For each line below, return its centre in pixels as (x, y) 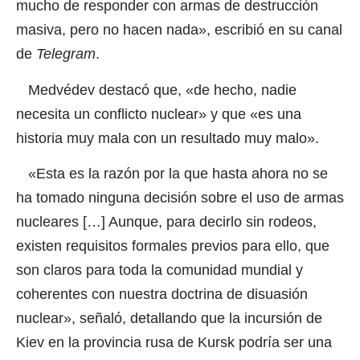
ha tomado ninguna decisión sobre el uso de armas (180, 198)
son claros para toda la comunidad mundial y (160, 270)
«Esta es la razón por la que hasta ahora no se (172, 174)
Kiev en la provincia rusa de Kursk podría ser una (174, 343)
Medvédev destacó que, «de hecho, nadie (156, 90)
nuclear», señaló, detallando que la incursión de (169, 319)
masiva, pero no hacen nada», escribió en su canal (179, 30)
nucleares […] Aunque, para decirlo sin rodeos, (166, 222)
